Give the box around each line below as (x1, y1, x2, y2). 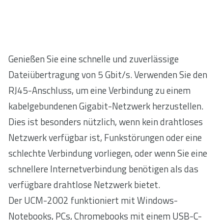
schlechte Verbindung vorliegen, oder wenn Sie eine (8, 146, 207, 161)
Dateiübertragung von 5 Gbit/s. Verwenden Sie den (8, 68, 207, 82)
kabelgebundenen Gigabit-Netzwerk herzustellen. (8, 99, 203, 113)
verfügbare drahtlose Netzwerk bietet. (8, 178, 160, 192)
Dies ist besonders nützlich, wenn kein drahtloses (8, 115, 203, 129)
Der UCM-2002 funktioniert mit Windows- (8, 193, 178, 208)
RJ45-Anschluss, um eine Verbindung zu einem (8, 83, 191, 98)
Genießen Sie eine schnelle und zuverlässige (8, 52, 179, 66)
